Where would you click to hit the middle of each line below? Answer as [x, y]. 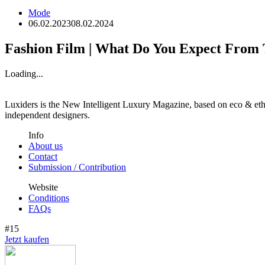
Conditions [49, 198]
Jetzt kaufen [27, 239]
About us [46, 146]
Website [43, 187]
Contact [43, 156]
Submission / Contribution [77, 167]
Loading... [24, 73]
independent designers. [47, 115]
